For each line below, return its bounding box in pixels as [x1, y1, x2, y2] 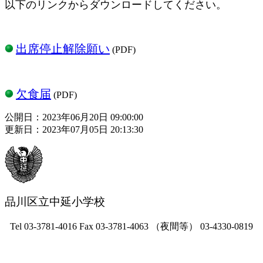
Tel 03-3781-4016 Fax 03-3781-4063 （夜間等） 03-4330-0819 [10, 221, 253, 231]
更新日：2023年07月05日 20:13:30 [5, 124, 143, 134]
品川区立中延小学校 [5, 195, 105, 208]
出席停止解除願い [16, 42, 110, 55]
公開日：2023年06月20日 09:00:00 [5, 112, 143, 122]
